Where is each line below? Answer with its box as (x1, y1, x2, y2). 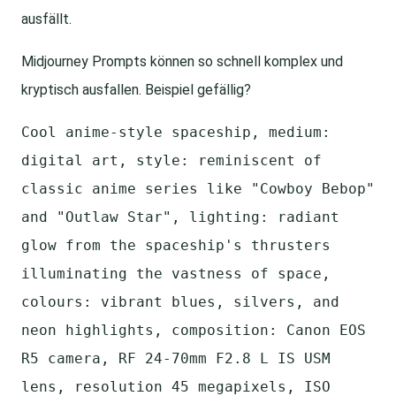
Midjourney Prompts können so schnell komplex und (21, 53, 343, 71)
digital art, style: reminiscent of (21, 152, 322, 170)
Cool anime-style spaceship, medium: (21, 124, 331, 141)
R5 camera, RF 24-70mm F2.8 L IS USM (21, 350, 331, 368)
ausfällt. (21, 11, 72, 28)
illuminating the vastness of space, (21, 265, 331, 283)
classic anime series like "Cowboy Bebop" (21, 180, 375, 198)
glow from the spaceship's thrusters (21, 237, 331, 255)
